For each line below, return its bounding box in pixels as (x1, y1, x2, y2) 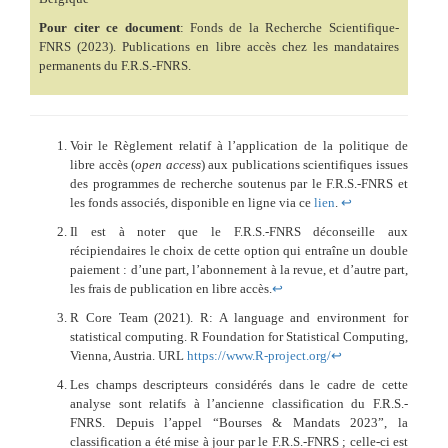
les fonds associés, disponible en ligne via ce (70, 194, 314, 210)
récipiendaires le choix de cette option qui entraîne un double (70, 242, 408, 258)
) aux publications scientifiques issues (200, 156, 409, 172)
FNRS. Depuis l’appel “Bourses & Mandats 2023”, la (70, 414, 408, 430)
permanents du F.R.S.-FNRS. (39, 58, 192, 74)
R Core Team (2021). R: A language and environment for (70, 309, 408, 325)
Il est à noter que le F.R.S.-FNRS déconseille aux (70, 223, 408, 239)
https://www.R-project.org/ (187, 347, 331, 363)
